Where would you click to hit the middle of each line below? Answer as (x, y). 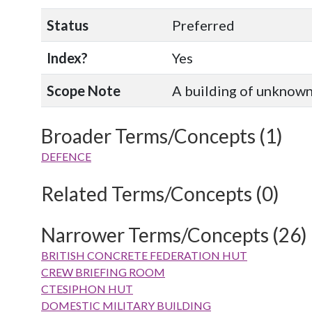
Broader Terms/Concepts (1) (162, 136)
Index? (67, 58)
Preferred (203, 25)
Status (68, 25)
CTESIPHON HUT (87, 289)
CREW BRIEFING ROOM (103, 272)
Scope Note (84, 91)
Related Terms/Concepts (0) (160, 194)
